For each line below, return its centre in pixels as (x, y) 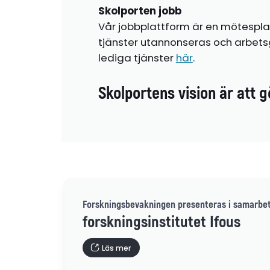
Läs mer (116, 248)
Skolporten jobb (140, 11)
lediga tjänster (137, 58)
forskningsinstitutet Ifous (162, 222)
